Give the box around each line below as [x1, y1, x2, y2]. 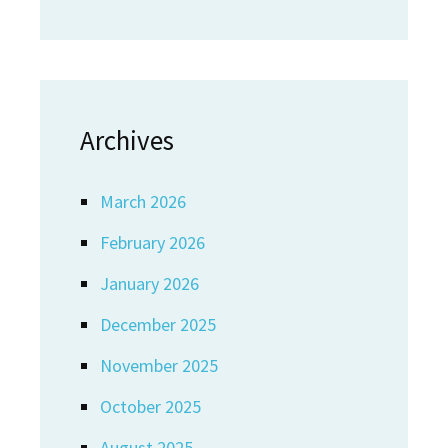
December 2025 [100, 313, 216, 336]
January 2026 [100, 272, 199, 295]
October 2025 [100, 395, 201, 418]
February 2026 [100, 231, 205, 254]
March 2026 [100, 190, 186, 213]
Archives [80, 123, 174, 157]
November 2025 [100, 354, 218, 377]
